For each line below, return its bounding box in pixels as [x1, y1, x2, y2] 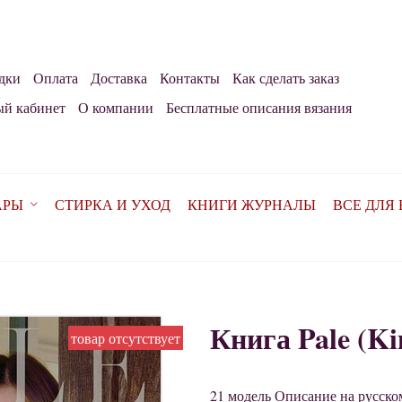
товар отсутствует [71, 328, 180, 348]
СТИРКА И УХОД [54, 195, 170, 214]
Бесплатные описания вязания [165, 98, 352, 118]
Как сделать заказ [232, 68, 339, 88]
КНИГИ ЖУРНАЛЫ [187, 195, 316, 214]
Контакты [160, 68, 220, 88]
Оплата [33, 68, 78, 88]
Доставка [91, 68, 147, 88]
